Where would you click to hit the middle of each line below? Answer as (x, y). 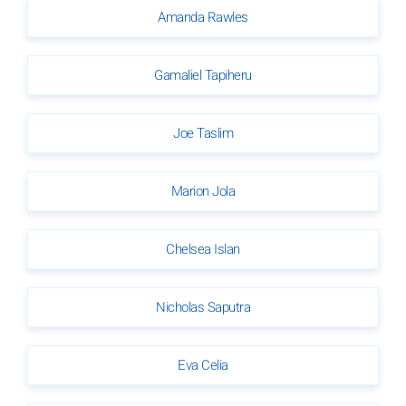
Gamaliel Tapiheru (203, 75)
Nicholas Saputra (203, 307)
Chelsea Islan (203, 249)
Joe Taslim (203, 133)
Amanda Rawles (203, 17)
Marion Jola (203, 191)
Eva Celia (203, 365)
